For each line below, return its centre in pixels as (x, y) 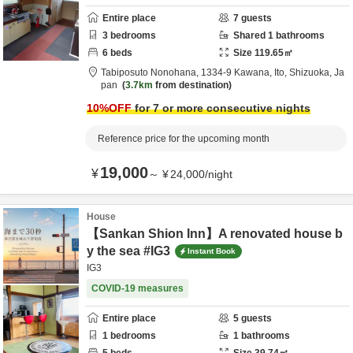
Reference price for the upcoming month (184, 139)
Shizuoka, (312, 72)
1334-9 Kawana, (238, 72)
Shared (251, 35)
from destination (191, 85)
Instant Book (212, 251)
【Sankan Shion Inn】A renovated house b (215, 234)
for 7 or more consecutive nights (221, 108)
